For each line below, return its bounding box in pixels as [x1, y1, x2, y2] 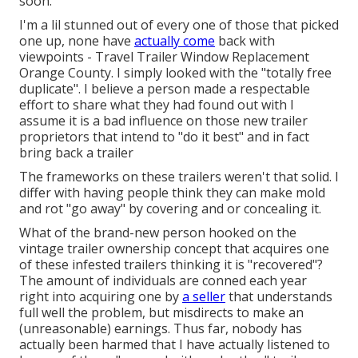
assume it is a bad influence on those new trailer [19, 112, 308, 130]
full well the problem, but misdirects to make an [19, 304, 304, 322]
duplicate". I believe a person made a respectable [19, 80, 310, 98]
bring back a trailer [19, 144, 133, 162]
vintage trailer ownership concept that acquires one [19, 240, 329, 258]
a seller [182, 288, 225, 306]
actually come [134, 32, 215, 50]
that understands [225, 288, 332, 306]
